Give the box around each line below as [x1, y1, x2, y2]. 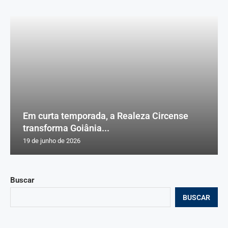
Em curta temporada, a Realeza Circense [23, 110, 188, 122]
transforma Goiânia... [23, 123, 109, 134]
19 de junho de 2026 [23, 137, 80, 145]
